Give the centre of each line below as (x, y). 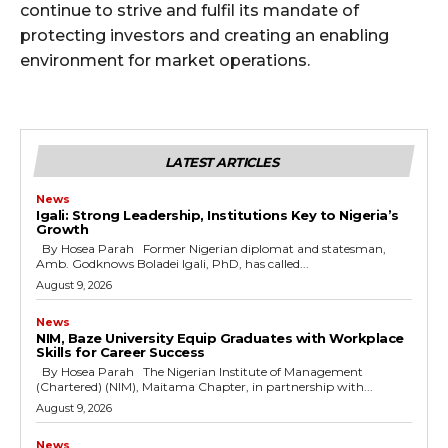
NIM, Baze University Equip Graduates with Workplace (220, 337)
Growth (62, 228)
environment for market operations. (165, 60)
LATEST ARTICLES (221, 161)
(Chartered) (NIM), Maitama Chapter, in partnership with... (204, 386)
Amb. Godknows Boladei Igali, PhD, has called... (172, 263)
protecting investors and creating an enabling (204, 35)
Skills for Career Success (120, 351)
